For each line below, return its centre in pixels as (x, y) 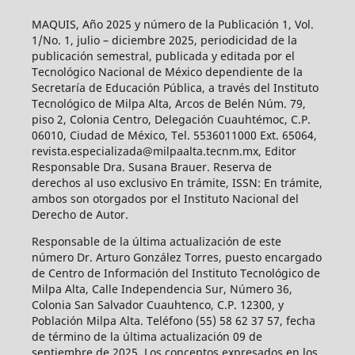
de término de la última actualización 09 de (147, 336)
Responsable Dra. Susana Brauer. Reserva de (151, 166)
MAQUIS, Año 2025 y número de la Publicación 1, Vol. (172, 24)
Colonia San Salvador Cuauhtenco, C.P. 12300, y (157, 304)
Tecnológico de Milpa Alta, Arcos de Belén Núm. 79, (168, 103)
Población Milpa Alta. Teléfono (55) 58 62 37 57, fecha (173, 320)
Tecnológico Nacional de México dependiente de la (167, 71)
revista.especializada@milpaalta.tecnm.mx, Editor (164, 151)
